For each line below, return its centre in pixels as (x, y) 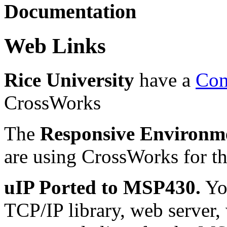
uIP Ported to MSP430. (102, 187)
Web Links (55, 46)
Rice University (69, 80)
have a (165, 80)
